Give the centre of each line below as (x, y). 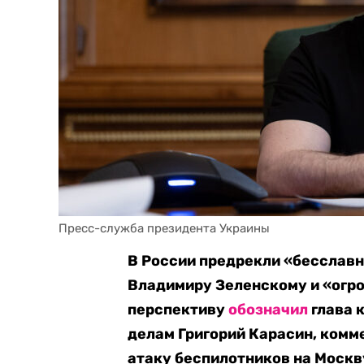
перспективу (178, 310)
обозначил (269, 310)
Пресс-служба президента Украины (164, 228)
